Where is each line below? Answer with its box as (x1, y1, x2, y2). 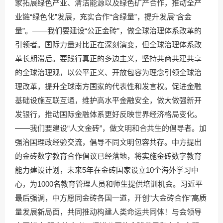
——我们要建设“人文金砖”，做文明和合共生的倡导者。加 (15, 124, 207, 132)
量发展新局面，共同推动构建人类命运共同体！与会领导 (15, 208, 202, 216)
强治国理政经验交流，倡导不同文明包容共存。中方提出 (15, 138, 202, 146)
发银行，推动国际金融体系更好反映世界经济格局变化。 (15, 110, 202, 118)
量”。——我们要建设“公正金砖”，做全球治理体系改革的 (15, 26, 202, 35)
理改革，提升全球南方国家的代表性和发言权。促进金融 (15, 82, 202, 91)
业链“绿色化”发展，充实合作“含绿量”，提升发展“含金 (15, 12, 192, 21)
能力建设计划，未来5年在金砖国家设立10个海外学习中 (15, 166, 199, 174)
